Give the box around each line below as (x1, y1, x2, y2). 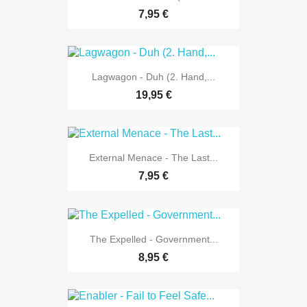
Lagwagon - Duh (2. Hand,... (92, 71, 215, 83)
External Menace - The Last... (89, 152, 218, 164)
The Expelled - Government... (89, 233, 218, 245)
